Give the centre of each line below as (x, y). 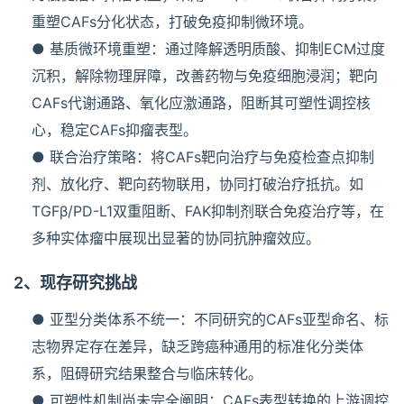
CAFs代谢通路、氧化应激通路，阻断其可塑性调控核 (201, 102)
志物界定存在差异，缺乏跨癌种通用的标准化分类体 (197, 346)
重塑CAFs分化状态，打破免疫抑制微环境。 (172, 21)
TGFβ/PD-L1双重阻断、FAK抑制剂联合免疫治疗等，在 (208, 211)
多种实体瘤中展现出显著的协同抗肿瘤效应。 (176, 238)
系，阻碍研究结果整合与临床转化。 (147, 373)
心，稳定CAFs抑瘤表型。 (115, 129)
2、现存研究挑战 (75, 282)
